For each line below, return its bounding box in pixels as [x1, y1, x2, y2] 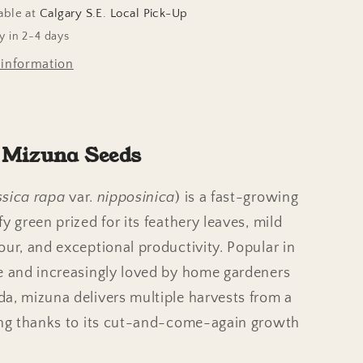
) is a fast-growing [175, 188, 299, 206]
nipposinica [96, 188, 176, 206]
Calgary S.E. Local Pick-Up [39, 6, 188, 21]
